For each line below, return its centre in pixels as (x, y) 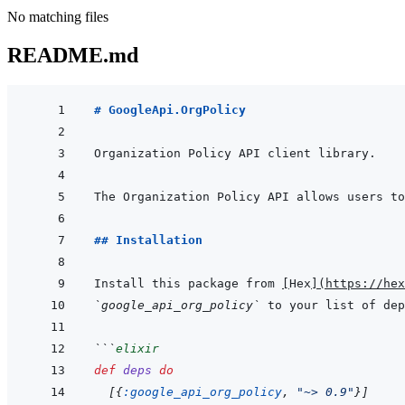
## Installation (148, 240)
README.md (73, 55)
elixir (137, 349)
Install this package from (188, 284)
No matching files (58, 16)
